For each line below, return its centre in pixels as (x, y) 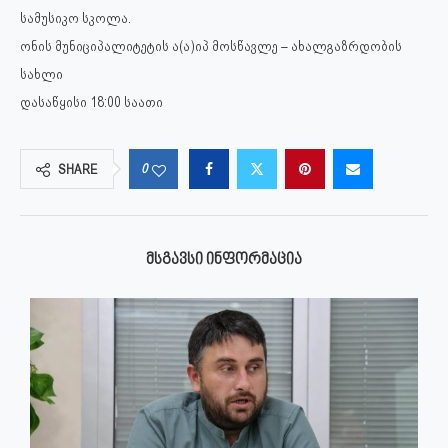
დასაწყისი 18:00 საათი (91, 102)
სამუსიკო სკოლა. (75, 18)
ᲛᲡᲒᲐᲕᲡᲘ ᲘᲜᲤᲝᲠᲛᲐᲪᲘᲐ (224, 260)
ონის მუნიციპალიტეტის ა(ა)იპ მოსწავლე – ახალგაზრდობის (211, 46)
